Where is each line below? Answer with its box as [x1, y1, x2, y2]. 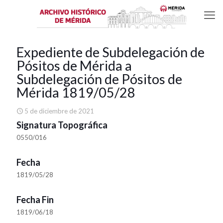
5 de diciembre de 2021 [24, 107, 94, 115]
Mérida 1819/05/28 [16, 84, 135, 101]
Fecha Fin [16, 194, 54, 205]
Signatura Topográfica [16, 119, 108, 130]
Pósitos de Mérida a [16, 57, 132, 74]
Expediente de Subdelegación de [16, 44, 205, 60]
